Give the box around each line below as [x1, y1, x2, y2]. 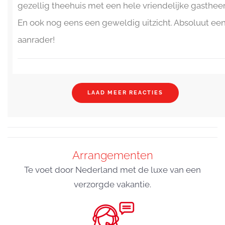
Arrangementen [72, 148, 153, 162]
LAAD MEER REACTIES [87, 89, 163, 96]
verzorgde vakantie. [74, 179, 151, 189]
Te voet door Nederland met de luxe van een [24, 164, 201, 175]
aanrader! [18, 34, 55, 45]
